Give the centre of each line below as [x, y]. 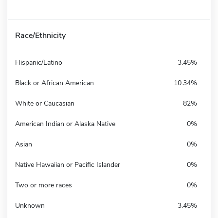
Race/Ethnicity [40, 35]
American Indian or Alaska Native [65, 124]
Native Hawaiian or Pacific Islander [68, 164]
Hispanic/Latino [39, 62]
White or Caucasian [45, 103]
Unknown [30, 205]
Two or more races [44, 185]
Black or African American [54, 83]
